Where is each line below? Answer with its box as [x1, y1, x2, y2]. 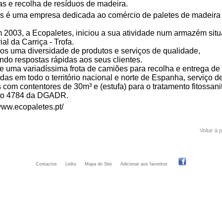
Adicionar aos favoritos [120, 162, 167, 166]
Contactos [36, 162, 57, 166]
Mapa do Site [85, 162, 112, 166]
